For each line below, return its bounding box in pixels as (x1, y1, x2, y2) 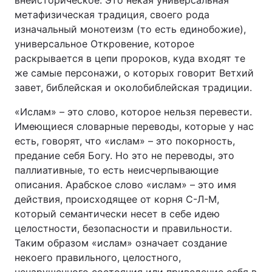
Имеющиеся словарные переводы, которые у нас (15, 120, 254, 132)
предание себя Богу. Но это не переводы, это (15, 149, 234, 161)
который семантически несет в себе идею (15, 208, 220, 220)
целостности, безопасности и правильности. (15, 222, 232, 234)
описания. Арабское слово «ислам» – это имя (15, 178, 236, 191)
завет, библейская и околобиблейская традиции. (15, 81, 252, 93)
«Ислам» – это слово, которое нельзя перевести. (15, 106, 252, 118)
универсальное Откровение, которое (15, 38, 194, 50)
